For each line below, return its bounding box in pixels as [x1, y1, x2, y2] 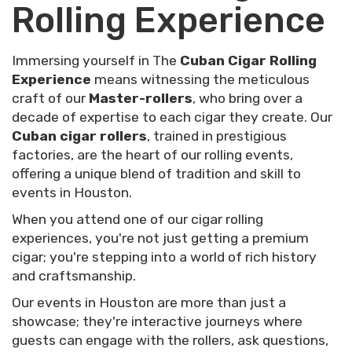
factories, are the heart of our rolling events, [12, 146, 293, 163]
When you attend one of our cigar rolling [12, 211, 263, 227]
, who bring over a [192, 90, 302, 106]
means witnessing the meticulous [91, 71, 310, 87]
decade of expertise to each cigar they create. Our [12, 108, 332, 125]
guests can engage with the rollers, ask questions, [12, 332, 328, 348]
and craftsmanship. [12, 267, 136, 284]
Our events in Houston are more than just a [12, 294, 286, 310]
